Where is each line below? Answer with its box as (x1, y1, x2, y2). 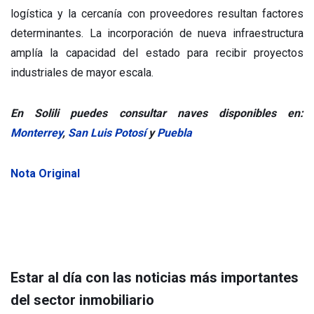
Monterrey (11, 125, 62, 139)
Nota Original (11, 166, 80, 180)
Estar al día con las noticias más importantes (11, 268, 299, 286)
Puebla (157, 125, 192, 139)
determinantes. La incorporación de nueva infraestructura (11, 26, 303, 40)
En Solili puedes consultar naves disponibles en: (11, 106, 303, 120)
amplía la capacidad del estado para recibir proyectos (11, 46, 303, 60)
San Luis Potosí (68, 125, 146, 139)
